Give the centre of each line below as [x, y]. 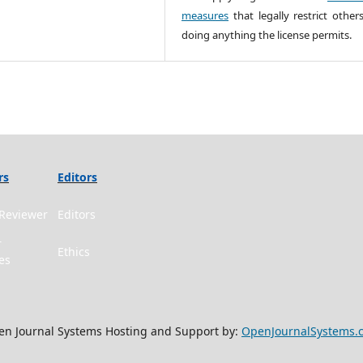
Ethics [74, 251]
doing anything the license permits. [267, 34]
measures [205, 15]
